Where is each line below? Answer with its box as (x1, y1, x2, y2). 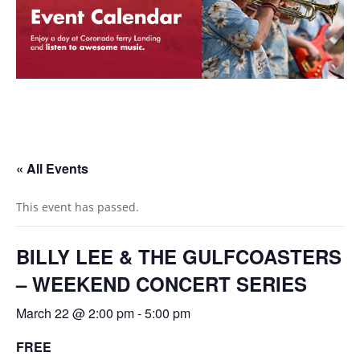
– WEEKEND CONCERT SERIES (16, 269, 307, 297)
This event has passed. (16, 198, 139, 215)
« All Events (16, 158, 88, 178)
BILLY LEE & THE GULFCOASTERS (16, 242, 342, 270)
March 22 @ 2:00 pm (16, 303, 134, 322)
